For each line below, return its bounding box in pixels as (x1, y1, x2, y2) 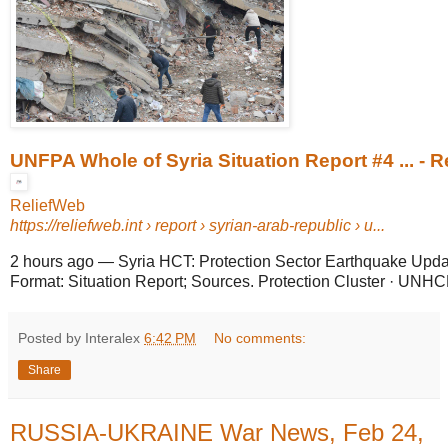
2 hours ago (10, 252, 94, 270)
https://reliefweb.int (10, 217, 142, 235)
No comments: (214, 329, 307, 346)
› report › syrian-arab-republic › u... (142, 217, 385, 235)
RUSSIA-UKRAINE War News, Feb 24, (10, 418, 424, 446)
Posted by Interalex (18, 329, 144, 346)
